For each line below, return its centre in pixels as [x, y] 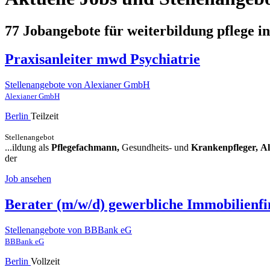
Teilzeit [45, 116]
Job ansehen [28, 178]
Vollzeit [45, 261]
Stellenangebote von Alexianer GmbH [77, 84]
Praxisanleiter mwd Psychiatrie [102, 59]
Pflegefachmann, [85, 147]
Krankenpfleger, [224, 147]
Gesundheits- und [155, 147]
